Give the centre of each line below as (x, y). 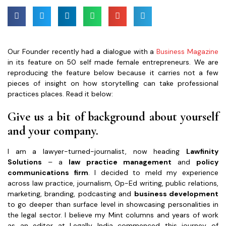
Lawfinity (202, 151)
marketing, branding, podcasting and (71, 193)
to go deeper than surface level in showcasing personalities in (113, 204)
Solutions (25, 162)
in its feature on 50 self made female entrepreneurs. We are (113, 62)
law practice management (120, 162)
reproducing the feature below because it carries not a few (113, 72)
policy (208, 162)
